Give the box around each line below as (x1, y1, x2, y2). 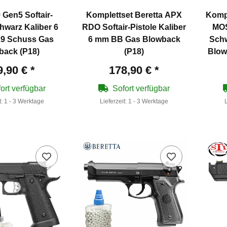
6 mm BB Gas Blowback (88, 35, 180, 44)
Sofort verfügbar (112, 84, 170, 93)
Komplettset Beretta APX (86, 11, 182, 20)
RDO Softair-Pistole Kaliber (82, 23, 186, 32)
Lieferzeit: (100, 98, 129, 105)
